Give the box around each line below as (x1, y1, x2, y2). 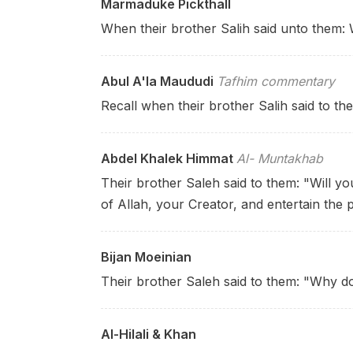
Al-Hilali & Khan (101, 326, 196, 342)
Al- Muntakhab (236, 150, 323, 166)
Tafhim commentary (217, 73, 335, 89)
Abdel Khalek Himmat (101, 150, 233, 166)
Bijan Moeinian (101, 249, 191, 265)
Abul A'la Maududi (101, 73, 214, 89)
